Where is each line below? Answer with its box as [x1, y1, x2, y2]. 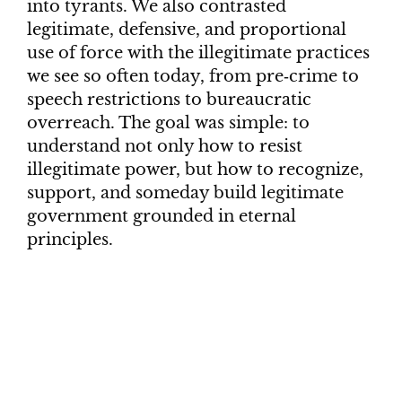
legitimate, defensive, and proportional [27, 20, 346, 40]
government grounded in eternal [27, 206, 296, 227]
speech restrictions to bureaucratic [27, 90, 311, 110]
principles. [27, 230, 113, 250]
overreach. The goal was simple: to [27, 113, 310, 134]
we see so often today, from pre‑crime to [27, 66, 359, 87]
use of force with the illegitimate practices [27, 43, 370, 64]
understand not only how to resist [27, 136, 302, 157]
